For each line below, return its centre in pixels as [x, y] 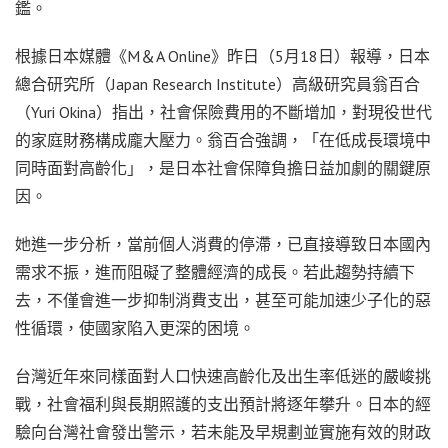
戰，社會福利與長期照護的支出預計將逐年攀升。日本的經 [223, 403]
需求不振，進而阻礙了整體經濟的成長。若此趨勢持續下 [215, 271]
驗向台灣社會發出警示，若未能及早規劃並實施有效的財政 [223, 431]
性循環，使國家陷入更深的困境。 [135, 327]
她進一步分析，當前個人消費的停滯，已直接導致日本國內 [223, 243]
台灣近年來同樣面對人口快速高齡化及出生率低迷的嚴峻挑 [223, 375]
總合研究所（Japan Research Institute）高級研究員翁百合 [217, 83]
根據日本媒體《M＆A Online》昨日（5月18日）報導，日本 [222, 55]
